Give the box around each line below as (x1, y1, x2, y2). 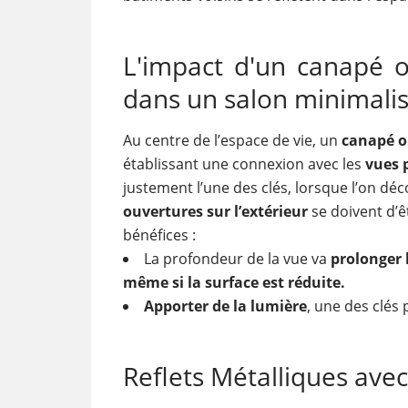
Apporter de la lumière (143, 296, 307, 316)
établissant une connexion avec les (122, 154, 365, 174)
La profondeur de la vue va (143, 249, 331, 269)
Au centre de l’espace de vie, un (122, 130, 342, 150)
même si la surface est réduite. (122, 272, 345, 292)
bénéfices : (122, 225, 196, 245)
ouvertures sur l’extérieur (122, 201, 308, 221)
